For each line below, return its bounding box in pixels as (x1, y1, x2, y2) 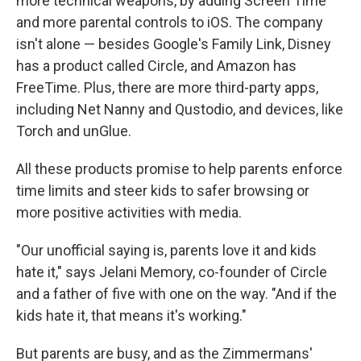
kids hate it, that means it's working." (16, 306, 247, 324)
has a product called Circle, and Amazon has (16, 56, 297, 74)
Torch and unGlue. (16, 122, 131, 139)
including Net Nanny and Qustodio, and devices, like (16, 100, 343, 118)
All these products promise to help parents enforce (16, 160, 342, 177)
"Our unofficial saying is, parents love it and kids (16, 241, 317, 259)
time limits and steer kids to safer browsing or (16, 181, 309, 199)
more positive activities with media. (16, 203, 242, 221)
